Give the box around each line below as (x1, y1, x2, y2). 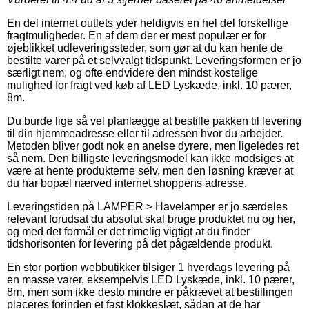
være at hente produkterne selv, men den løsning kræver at (7, 164, 293, 177)
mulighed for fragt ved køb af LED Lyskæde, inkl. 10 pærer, (7, 79, 292, 91)
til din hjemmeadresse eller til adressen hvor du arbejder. (7, 127, 283, 139)
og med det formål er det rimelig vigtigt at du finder (7, 225, 250, 237)
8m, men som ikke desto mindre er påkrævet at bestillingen (7, 286, 293, 298)
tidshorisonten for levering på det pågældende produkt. (7, 237, 273, 250)
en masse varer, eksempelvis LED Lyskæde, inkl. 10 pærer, (7, 273, 295, 286)
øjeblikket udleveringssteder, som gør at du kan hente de (7, 41, 283, 54)
